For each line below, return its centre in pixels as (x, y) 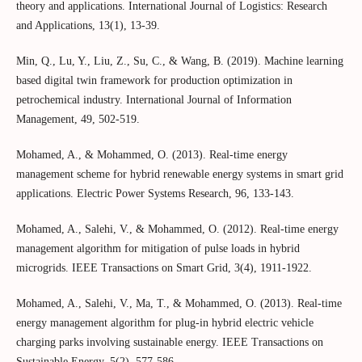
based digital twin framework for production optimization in (154, 81)
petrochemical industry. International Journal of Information (154, 100)
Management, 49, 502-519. (78, 120)
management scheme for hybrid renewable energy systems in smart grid (179, 175)
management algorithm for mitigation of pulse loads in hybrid (158, 249)
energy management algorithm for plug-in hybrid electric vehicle (164, 323)
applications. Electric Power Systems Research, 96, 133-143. (155, 194)
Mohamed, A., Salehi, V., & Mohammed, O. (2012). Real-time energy (177, 229)
